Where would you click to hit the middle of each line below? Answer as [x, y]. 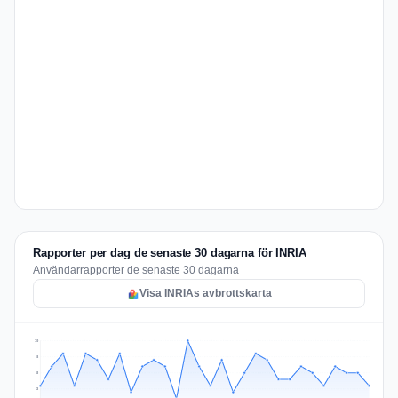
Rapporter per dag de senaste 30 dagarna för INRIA [170, 253]
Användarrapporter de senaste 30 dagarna [136, 270]
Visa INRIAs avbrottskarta [205, 293]
